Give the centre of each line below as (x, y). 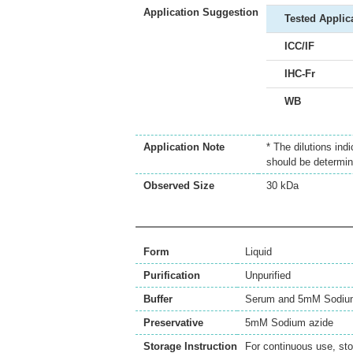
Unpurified (268, 276)
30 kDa (282, 186)
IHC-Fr (300, 74)
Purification (172, 276)
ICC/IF (299, 46)
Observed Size (179, 186)
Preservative (173, 323)
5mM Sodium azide (289, 323)
